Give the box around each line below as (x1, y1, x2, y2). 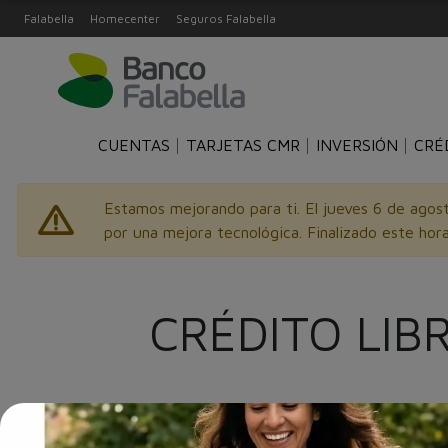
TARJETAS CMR (185, 136, 300, 155)
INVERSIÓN (315, 136, 398, 155)
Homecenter (90, 10, 160, 26)
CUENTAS (97, 136, 170, 155)
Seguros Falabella (176, 10, 276, 26)
